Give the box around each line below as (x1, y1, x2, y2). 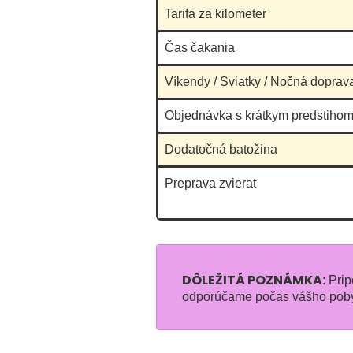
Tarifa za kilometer (165, 7, 266, 20)
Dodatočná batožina (165, 143, 277, 156)
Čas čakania (165, 41, 235, 54)
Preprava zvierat (165, 176, 256, 190)
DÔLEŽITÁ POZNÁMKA (182, 271, 322, 289)
